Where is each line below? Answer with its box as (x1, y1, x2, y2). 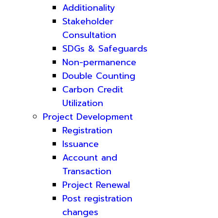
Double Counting (62, 69, 135, 83)
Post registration (62, 192, 132, 205)
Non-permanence (62, 55, 136, 69)
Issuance (62, 137, 99, 151)
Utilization (62, 96, 103, 110)
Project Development (43, 110, 133, 124)
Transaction (62, 164, 111, 178)
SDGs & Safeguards (62, 42, 147, 55)
